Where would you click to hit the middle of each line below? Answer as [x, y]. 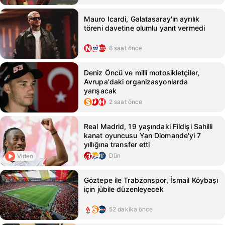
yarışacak [100, 91]
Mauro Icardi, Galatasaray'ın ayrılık [142, 19]
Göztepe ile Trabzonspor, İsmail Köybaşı [151, 180]
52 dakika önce [131, 209]
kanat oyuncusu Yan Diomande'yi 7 [143, 135]
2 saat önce [126, 102]
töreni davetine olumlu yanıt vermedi [145, 28]
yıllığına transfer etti [117, 144]
